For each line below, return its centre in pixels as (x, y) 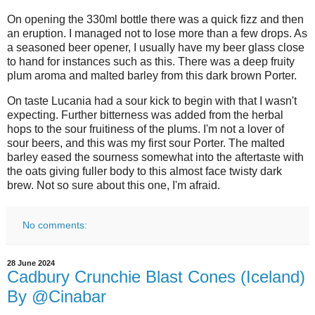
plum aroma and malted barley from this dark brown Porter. (152, 76)
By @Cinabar (57, 296)
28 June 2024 (31, 263)
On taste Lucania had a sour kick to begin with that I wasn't (152, 101)
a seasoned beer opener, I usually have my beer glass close (156, 48)
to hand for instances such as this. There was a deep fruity (151, 62)
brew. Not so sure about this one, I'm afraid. (114, 185)
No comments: (55, 225)
